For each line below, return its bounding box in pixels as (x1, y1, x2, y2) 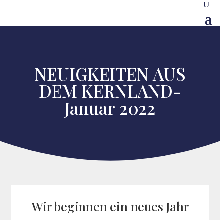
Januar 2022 (64, 96, 156, 119)
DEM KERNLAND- (38, 79, 181, 102)
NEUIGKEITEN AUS (34, 62, 186, 85)
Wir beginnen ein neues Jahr (31, 198, 189, 214)
